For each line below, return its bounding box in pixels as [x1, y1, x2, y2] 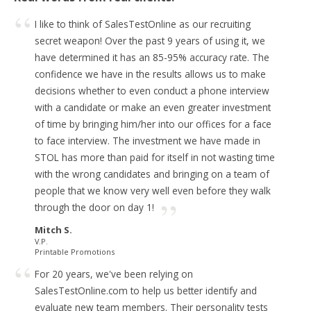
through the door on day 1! [35, 200, 154, 214]
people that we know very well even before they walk [35, 183, 271, 197]
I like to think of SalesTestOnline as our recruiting [35, 17, 251, 31]
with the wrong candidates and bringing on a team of [35, 167, 269, 180]
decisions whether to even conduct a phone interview [35, 83, 269, 97]
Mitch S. [35, 223, 72, 236]
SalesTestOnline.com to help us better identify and [35, 284, 257, 298]
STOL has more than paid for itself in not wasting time [35, 150, 275, 164]
